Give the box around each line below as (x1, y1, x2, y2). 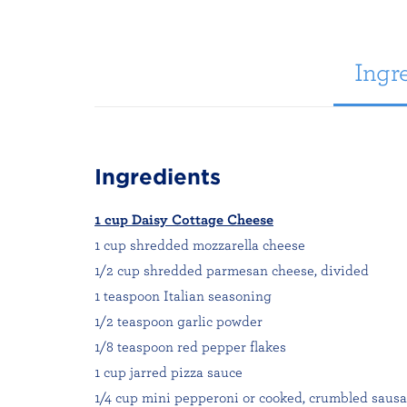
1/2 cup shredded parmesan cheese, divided (94, 262, 369, 278)
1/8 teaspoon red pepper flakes (94, 338, 286, 354)
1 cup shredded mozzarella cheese (94, 236, 305, 253)
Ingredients (94, 164, 221, 190)
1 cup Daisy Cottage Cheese (94, 211, 273, 227)
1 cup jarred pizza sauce (94, 363, 243, 380)
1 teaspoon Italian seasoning (94, 287, 272, 303)
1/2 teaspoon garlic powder (94, 313, 263, 329)
